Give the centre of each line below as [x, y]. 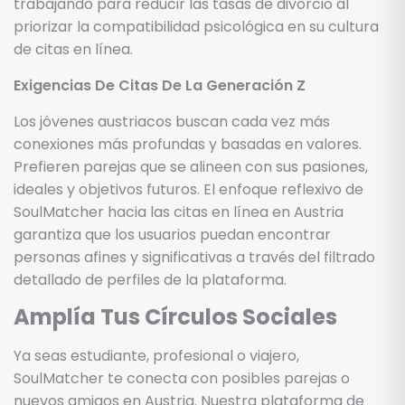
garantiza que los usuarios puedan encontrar [172, 234]
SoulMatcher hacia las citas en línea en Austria [179, 212]
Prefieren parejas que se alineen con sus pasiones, [191, 166]
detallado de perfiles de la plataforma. [150, 279]
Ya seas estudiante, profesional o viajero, [156, 355]
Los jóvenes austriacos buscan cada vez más [172, 121]
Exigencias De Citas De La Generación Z [160, 85]
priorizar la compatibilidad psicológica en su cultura [196, 26]
